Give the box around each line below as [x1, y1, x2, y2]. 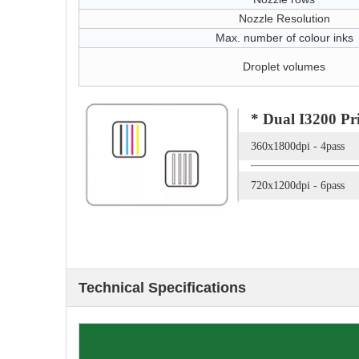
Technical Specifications [79, 280, 246, 296]
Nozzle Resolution [238, 12, 330, 25]
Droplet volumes [243, 60, 325, 73]
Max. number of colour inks [215, 31, 353, 44]
